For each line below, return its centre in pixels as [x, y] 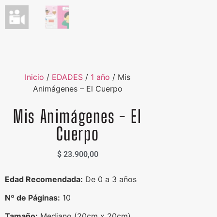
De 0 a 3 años [110, 179]
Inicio [34, 77]
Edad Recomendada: [44, 179]
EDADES [67, 77]
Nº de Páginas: [32, 197]
